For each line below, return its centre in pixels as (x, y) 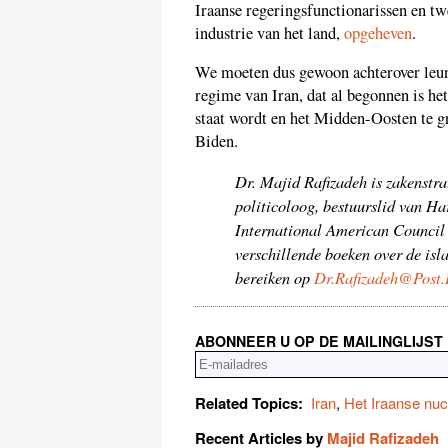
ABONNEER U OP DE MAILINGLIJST (319, 341)
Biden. (216, 141)
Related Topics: (249, 403)
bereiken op (274, 276)
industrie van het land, (269, 32)
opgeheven (378, 32)
